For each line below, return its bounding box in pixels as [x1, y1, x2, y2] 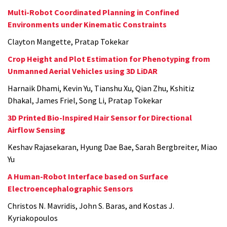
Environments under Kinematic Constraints [8, 19, 167, 29]
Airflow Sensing [8, 124, 65, 135]
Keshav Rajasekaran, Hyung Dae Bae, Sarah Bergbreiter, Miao [8, 141, 217, 152]
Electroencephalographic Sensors [8, 183, 133, 194]
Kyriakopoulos [8, 212, 58, 223]
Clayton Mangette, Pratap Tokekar [8, 36, 129, 47]
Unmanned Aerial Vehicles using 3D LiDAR [8, 65, 158, 76]
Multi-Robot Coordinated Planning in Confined [8, 7, 179, 17]
